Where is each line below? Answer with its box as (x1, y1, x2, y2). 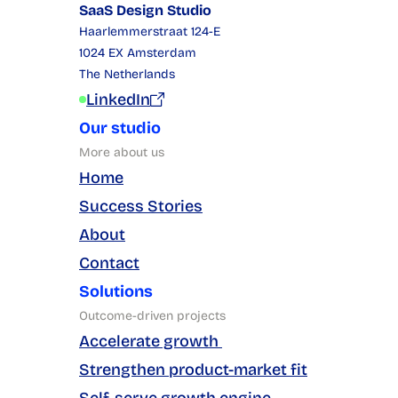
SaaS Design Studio (79, 2, 211, 19)
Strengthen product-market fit (79, 360, 307, 379)
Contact (79, 253, 139, 273)
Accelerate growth (79, 331, 222, 351)
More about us (79, 145, 164, 160)
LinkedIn (86, 90, 150, 109)
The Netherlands (79, 67, 175, 82)
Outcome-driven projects (79, 308, 226, 323)
